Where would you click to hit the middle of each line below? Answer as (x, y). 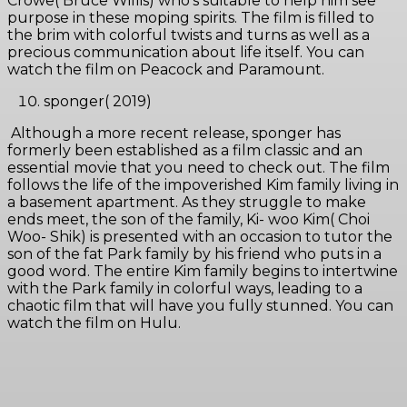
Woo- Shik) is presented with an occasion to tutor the (200, 237)
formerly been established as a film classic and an (185, 151)
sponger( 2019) (99, 102)
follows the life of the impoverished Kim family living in (203, 185)
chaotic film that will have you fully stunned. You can (200, 306)
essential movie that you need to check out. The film (199, 168)
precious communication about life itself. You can (186, 53)
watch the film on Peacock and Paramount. (168, 70)
